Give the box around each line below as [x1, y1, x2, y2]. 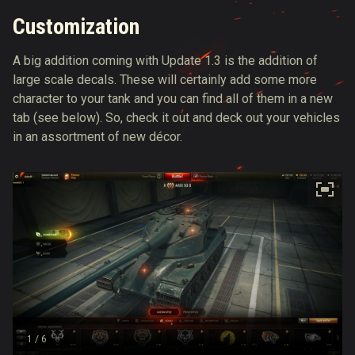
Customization [13, 13, 139, 40]
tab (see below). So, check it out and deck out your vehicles [13, 110, 340, 125]
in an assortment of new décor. [13, 129, 182, 144]
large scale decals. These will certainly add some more [13, 72, 317, 87]
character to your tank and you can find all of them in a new [13, 91, 333, 106]
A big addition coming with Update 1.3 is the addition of [13, 53, 318, 68]
